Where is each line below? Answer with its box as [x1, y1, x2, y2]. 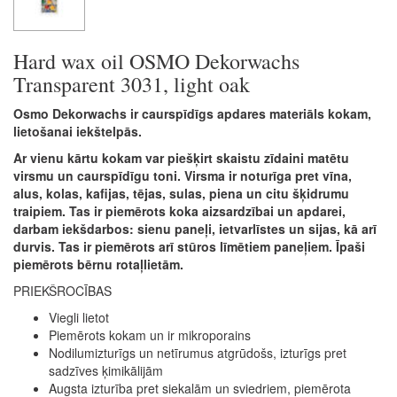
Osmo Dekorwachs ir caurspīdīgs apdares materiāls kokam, [13, 104, 371, 122]
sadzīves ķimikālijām [49, 361, 163, 379]
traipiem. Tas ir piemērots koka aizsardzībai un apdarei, [13, 201, 346, 220]
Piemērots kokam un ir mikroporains [49, 325, 251, 344]
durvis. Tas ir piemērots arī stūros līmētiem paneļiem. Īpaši [13, 237, 365, 255]
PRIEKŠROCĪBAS [13, 281, 112, 300]
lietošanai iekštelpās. [13, 121, 142, 140]
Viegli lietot [49, 307, 109, 326]
